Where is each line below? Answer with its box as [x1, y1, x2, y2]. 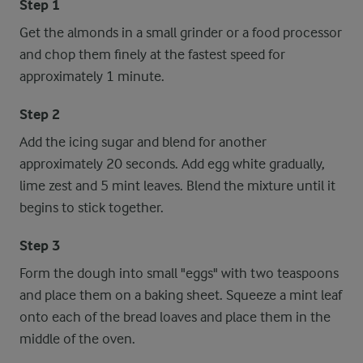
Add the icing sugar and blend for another [19, 134, 267, 150]
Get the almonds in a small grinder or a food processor [19, 24, 342, 41]
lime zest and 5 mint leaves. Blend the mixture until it [19, 177, 335, 194]
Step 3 [19, 237, 60, 254]
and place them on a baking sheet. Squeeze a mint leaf [19, 287, 342, 303]
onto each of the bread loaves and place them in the [19, 309, 331, 325]
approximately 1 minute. [19, 68, 164, 84]
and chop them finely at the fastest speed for [19, 46, 285, 62]
